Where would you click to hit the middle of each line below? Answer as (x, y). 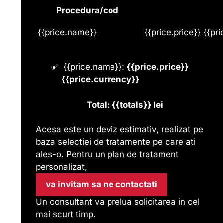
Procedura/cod (87, 10)
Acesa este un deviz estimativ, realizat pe (119, 130)
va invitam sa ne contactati (102, 184)
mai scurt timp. (66, 214)
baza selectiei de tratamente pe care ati (116, 142)
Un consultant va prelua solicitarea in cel (118, 202)
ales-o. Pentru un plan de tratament (107, 155)
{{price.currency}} (100, 79)
